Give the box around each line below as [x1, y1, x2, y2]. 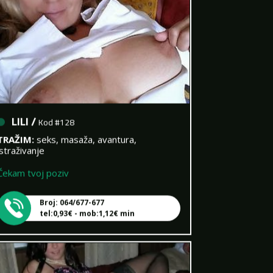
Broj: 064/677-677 [39, 186, 104, 197]
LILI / [11, 101, 38, 121]
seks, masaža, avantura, [36, 122, 136, 135]
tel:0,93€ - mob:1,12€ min [39, 197, 135, 208]
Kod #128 [38, 104, 74, 120]
